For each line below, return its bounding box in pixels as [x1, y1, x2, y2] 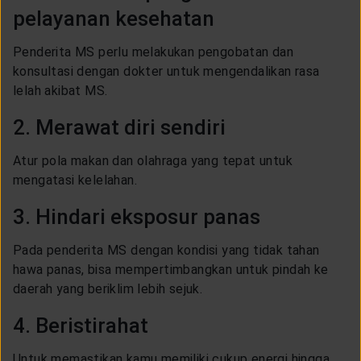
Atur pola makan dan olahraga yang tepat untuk [13, 152, 293, 168]
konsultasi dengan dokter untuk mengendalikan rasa [13, 63, 320, 79]
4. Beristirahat [13, 313, 148, 338]
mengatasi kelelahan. [13, 172, 137, 188]
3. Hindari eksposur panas [13, 204, 260, 229]
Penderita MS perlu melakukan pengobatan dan [13, 44, 294, 60]
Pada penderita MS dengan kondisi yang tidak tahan [13, 242, 320, 258]
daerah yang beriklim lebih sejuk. [13, 280, 203, 297]
